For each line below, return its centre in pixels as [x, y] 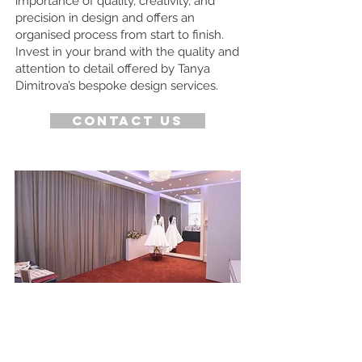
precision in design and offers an [105, 18]
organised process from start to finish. [120, 35]
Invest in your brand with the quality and [127, 52]
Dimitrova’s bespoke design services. [117, 86]
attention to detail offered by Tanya [113, 69]
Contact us [128, 120]
